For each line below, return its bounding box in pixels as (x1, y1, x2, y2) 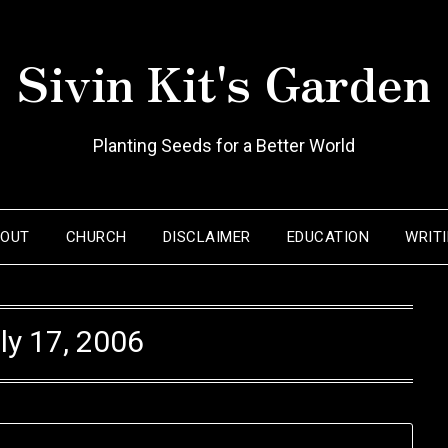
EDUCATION (286, 228, 370, 246)
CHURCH (65, 228, 127, 246)
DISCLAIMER (162, 228, 251, 246)
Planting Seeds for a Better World (93, 135, 355, 156)
